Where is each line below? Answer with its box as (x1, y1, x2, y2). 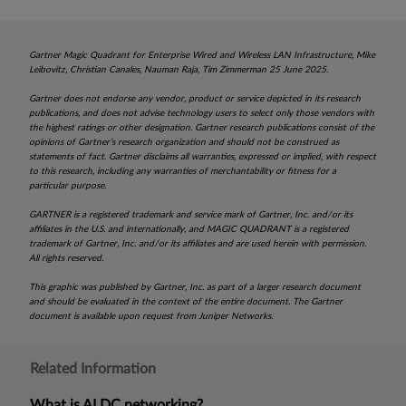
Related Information (30, 361, 156, 376)
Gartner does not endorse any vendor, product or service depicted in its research (29, 93, 361, 103)
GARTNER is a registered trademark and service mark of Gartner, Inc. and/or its (29, 209, 353, 219)
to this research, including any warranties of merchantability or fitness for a (29, 166, 336, 176)
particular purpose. (29, 180, 106, 190)
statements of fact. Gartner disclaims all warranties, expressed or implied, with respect (29, 151, 376, 161)
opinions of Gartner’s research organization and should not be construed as (29, 137, 339, 147)
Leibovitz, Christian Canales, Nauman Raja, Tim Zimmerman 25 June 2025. (29, 64, 328, 74)
